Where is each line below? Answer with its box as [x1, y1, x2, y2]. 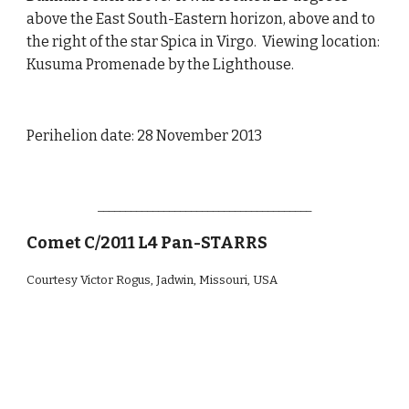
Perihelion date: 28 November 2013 [26, 127, 263, 144]
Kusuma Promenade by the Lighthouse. [26, 56, 298, 73]
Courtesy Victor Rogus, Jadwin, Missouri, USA [26, 273, 278, 287]
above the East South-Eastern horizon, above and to [26, 10, 376, 27]
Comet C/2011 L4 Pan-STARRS [26, 233, 268, 253]
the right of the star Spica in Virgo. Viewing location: [26, 33, 381, 50]
